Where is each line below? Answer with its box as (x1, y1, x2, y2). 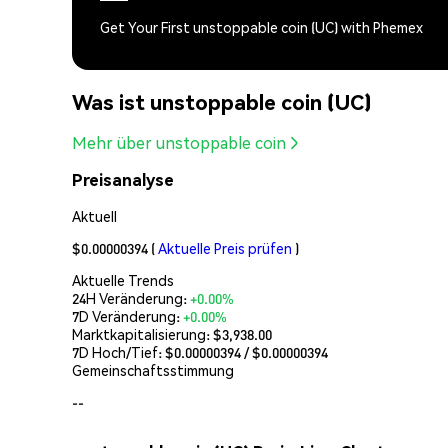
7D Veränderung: (72, 306, 183, 325)
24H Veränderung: (72, 288, 190, 307)
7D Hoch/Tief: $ (72, 342, 174, 361)
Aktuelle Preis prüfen (158, 238, 292, 257)
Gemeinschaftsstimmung (72, 360, 234, 379)
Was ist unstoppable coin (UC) (72, 87, 372, 115)
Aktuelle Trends (72, 270, 174, 289)
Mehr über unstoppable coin (72, 132, 286, 154)
